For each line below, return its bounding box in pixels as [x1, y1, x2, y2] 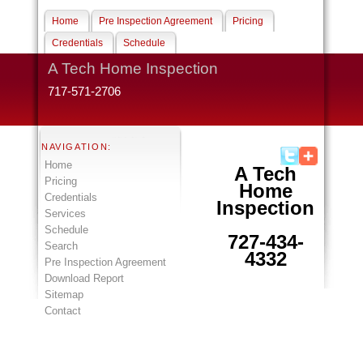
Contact [44, 305, 81, 318]
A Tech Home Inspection [47, 60, 218, 78]
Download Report [44, 272, 124, 285]
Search [44, 240, 78, 253]
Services [44, 207, 86, 220]
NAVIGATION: [41, 142, 112, 152]
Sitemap [44, 288, 83, 301]
